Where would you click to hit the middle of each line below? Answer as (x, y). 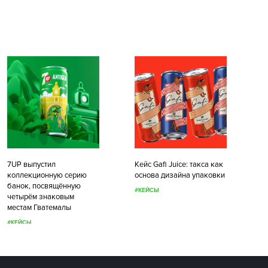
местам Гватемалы (39, 208)
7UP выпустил (31, 165)
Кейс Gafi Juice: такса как (179, 165)
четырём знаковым (40, 197)
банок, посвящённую (44, 186)
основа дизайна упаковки (179, 175)
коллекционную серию (47, 175)
